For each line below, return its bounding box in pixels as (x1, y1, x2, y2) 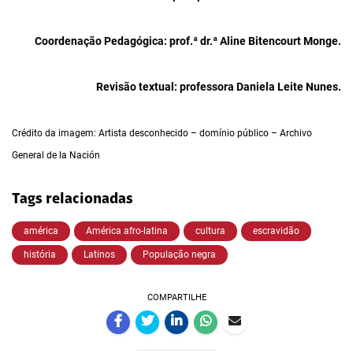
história (24, 249, 56, 261)
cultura (195, 225, 225, 237)
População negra (143, 249, 216, 261)
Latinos (84, 249, 115, 261)
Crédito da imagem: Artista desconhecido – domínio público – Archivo (12, 128, 312, 139)
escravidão (253, 225, 299, 237)
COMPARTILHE (147, 292, 206, 303)
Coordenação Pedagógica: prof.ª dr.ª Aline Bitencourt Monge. (35, 35, 341, 49)
